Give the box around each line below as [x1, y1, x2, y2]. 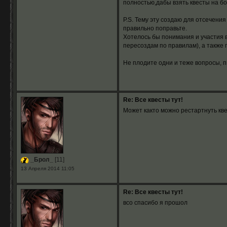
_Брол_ [28, 156, 53, 163]
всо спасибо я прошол [123, 199, 187, 206]
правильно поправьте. [123, 25, 187, 32]
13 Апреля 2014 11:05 [20, 166, 74, 171]
